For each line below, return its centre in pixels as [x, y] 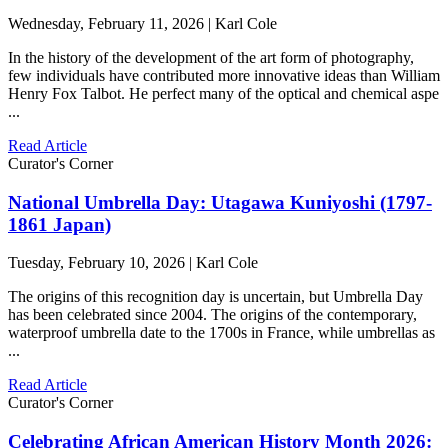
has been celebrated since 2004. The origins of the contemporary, [212, 315]
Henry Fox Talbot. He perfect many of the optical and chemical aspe [223, 93]
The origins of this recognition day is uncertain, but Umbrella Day [215, 297]
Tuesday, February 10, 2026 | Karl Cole [133, 263]
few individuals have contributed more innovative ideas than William [224, 75]
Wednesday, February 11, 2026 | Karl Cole [142, 23]
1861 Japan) [59, 224]
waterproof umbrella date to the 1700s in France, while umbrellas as [221, 333]
